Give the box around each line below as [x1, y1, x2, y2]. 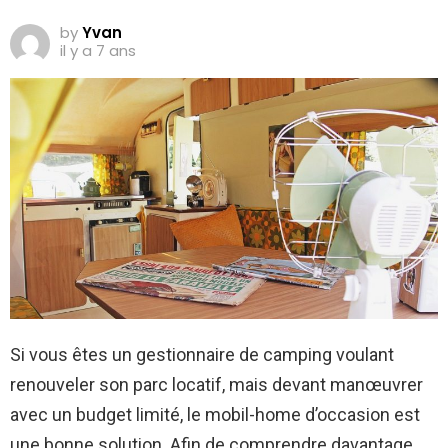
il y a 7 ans [60, 40, 136, 62]
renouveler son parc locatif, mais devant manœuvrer [10, 373, 423, 395]
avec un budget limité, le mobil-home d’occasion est [10, 403, 420, 425]
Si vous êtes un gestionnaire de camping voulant [10, 343, 394, 365]
